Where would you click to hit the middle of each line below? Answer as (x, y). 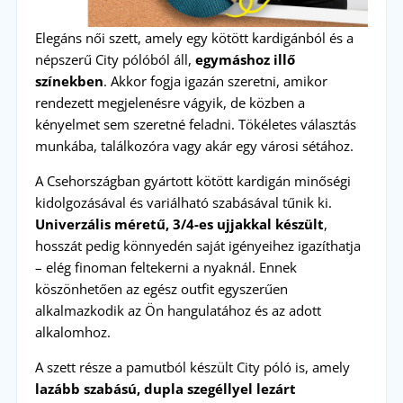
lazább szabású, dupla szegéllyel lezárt (165, 388)
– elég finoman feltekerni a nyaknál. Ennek (166, 267)
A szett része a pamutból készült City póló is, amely (192, 367)
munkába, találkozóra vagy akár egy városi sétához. (194, 145)
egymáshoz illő (245, 59)
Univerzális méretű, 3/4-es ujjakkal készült (179, 224)
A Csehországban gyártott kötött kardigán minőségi (193, 180)
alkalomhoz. (72, 331)
